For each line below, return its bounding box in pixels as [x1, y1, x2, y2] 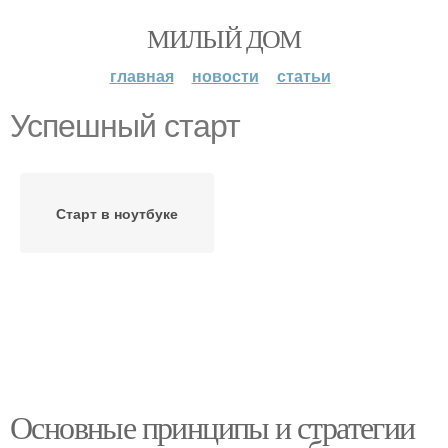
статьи [276, 64, 331, 87]
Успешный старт [10, 108, 240, 144]
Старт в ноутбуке [56, 203, 178, 223]
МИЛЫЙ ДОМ [147, 21, 301, 55]
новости [191, 64, 259, 87]
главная [109, 64, 174, 87]
